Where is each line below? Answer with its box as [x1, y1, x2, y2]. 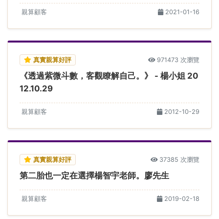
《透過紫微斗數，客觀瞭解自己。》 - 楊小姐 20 [20, 70, 198, 81]
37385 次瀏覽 [159, 155, 199, 163]
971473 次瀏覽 [157, 56, 199, 64]
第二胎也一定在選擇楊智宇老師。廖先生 [20, 170, 169, 180]
